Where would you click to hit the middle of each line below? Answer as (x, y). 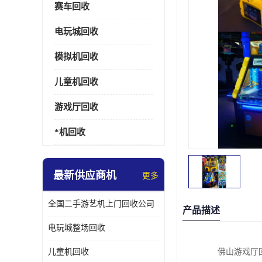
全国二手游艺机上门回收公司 (101, 204)
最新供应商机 (85, 175)
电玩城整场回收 (77, 228)
